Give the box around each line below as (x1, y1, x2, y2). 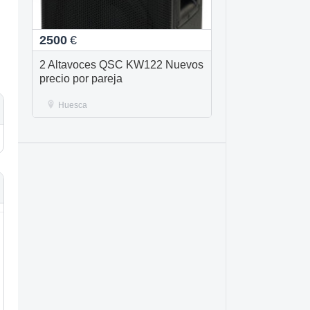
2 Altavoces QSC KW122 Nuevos (39, 59, 203, 71)
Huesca (58, 100, 87, 110)
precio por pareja (39, 73, 122, 84)
